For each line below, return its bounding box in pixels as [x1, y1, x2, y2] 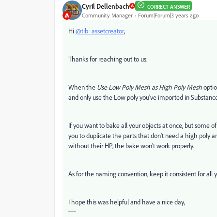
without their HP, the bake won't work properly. [68, 141, 194, 150]
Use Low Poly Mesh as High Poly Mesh [97, 83, 202, 91]
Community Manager [82, 11, 133, 19]
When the [68, 83, 97, 91]
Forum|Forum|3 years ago [138, 11, 199, 19]
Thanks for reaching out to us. [68, 55, 147, 63]
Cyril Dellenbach [82, 1, 129, 10]
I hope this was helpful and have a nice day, [68, 198, 185, 206]
